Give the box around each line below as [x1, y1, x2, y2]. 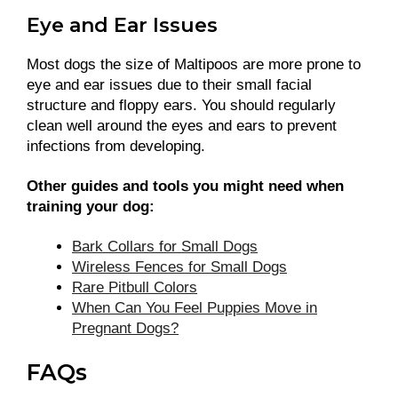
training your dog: [27, 198, 155, 216]
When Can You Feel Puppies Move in [72, 299, 317, 317]
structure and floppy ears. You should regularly [27, 97, 336, 115]
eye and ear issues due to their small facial [27, 76, 312, 94]
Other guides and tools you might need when [27, 178, 344, 195]
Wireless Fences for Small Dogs [72, 259, 287, 276]
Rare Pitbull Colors [72, 279, 197, 297]
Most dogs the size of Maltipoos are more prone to [27, 56, 361, 74]
